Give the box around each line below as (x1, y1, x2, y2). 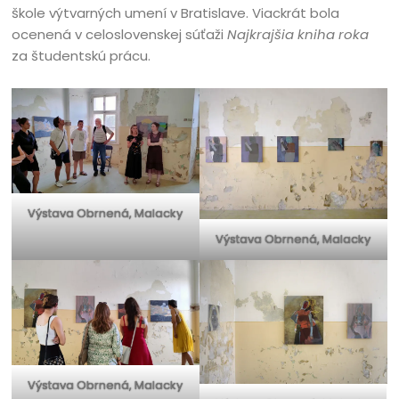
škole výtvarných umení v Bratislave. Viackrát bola (12, 4, 340, 22)
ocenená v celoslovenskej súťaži (12, 25, 228, 44)
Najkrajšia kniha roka (227, 25, 370, 44)
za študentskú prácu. (12, 46, 151, 65)
